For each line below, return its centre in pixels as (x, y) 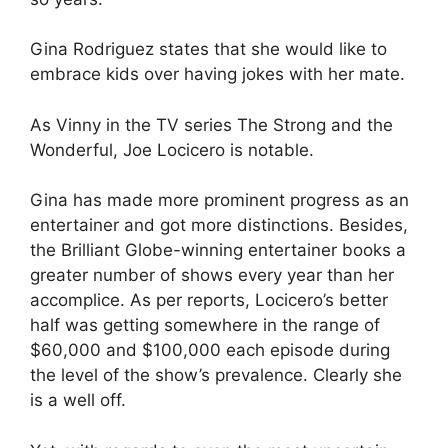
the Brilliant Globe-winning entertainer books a (218, 250)
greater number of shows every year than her (212, 275)
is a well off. (78, 400)
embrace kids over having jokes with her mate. (217, 74)
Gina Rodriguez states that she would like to (208, 49)
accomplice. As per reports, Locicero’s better (209, 300)
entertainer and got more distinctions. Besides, (219, 225)
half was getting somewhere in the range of (205, 325)
